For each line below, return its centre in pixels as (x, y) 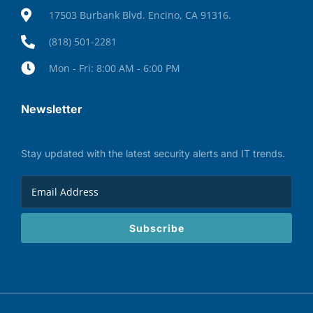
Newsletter (51, 109)
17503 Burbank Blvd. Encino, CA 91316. (140, 15)
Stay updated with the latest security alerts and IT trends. (153, 154)
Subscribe (156, 228)
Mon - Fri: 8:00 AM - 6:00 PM (114, 68)
